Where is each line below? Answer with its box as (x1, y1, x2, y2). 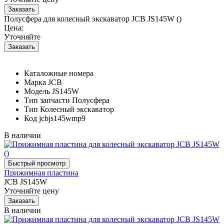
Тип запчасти (24, 95, 70, 104)
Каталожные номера (24, 68, 93, 77)
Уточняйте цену (4, 186, 59, 195)
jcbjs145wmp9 (39, 113, 85, 122)
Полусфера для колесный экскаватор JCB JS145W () (4, 14, 181, 23)
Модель (24, 86, 50, 95)
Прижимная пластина (4, 168, 78, 177)
